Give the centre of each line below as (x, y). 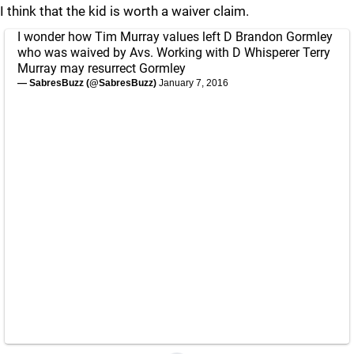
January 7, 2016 (194, 83)
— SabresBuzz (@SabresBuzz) (88, 83)
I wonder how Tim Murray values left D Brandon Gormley (175, 37)
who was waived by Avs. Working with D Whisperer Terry (174, 53)
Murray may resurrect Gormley (102, 68)
